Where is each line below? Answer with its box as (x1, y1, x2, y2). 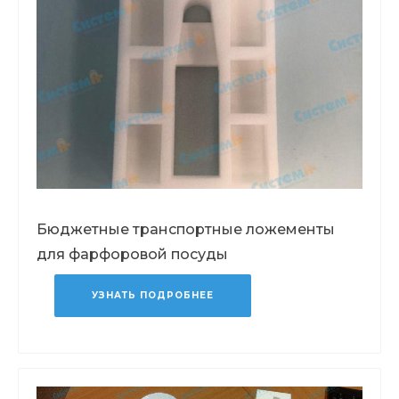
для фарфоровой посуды (37, 245, 228, 263)
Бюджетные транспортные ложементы (37, 220, 335, 238)
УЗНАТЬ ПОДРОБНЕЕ (92, 289, 214, 301)
